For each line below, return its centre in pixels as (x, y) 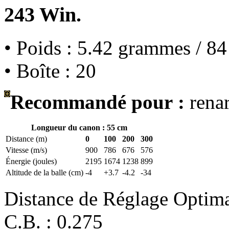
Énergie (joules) (31, 162)
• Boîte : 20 (50, 71)
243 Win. (43, 15)
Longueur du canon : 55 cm (79, 128)
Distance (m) (26, 139)
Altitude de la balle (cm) (44, 173)
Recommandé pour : (97, 102)
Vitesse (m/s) (26, 150)
